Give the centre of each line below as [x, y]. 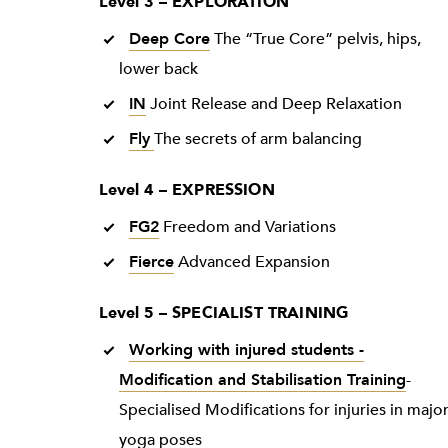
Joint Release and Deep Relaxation [273, 104]
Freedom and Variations [247, 227]
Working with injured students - [246, 350]
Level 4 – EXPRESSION [186, 190]
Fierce [151, 262]
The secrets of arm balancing [257, 139]
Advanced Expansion [251, 262]
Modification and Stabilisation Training [262, 380]
